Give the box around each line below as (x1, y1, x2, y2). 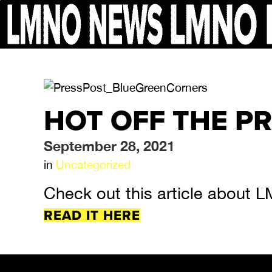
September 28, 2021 (44, 138, 175, 154)
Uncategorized (56, 158, 131, 171)
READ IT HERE (44, 205, 140, 225)
